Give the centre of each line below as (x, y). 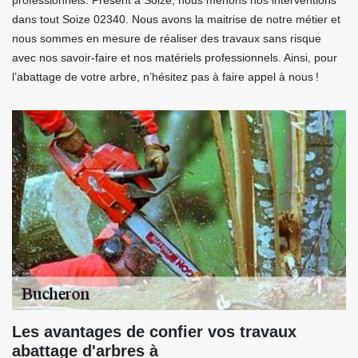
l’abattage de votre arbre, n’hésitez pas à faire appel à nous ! (165, 77)
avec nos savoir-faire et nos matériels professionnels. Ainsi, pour (175, 58)
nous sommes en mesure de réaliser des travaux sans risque (167, 39)
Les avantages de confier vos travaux (154, 332)
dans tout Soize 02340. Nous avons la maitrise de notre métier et (176, 20)
